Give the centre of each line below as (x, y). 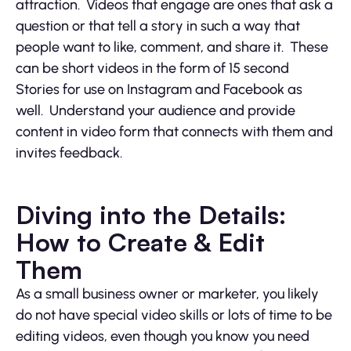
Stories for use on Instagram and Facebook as (159, 89)
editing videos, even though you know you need (163, 336)
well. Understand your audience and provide (156, 110)
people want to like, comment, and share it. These (172, 47)
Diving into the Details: (151, 214)
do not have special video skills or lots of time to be (174, 315)
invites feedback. (69, 152)
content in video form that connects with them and (174, 131)
